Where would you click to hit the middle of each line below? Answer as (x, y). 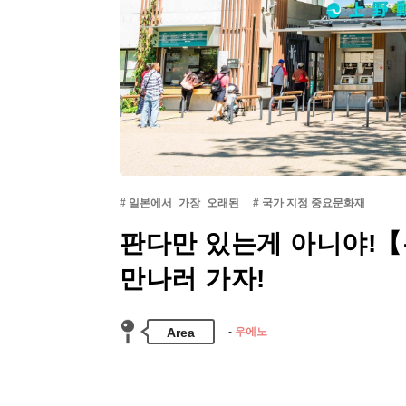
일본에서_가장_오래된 (184, 203)
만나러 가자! (193, 278)
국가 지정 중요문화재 (314, 203)
